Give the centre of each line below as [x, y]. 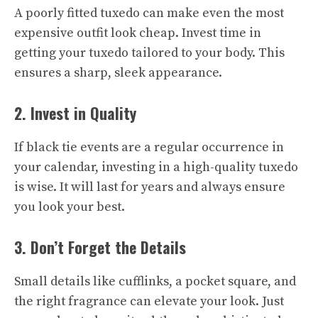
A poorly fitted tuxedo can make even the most [149, 13]
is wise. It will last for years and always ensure [150, 187]
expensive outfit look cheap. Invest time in [138, 33]
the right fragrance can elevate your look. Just [149, 301]
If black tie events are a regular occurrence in [149, 147]
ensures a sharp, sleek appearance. [118, 73]
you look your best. [70, 207]
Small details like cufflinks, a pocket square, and [155, 281]
